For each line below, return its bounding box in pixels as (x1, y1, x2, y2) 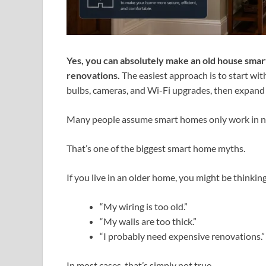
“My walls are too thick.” (100, 216, 197, 227)
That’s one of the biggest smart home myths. (66, 142, 245, 154)
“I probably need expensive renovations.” (100, 230, 265, 242)
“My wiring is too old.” (100, 201, 188, 213)
